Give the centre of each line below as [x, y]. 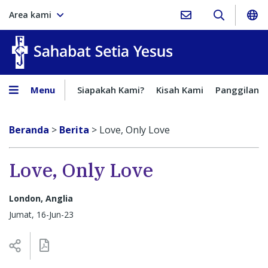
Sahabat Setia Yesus [217, 42]
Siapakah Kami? [111, 90]
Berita [74, 130]
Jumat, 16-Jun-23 [41, 214]
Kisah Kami [180, 90]
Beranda [29, 130]
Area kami [30, 15]
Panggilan [237, 90]
